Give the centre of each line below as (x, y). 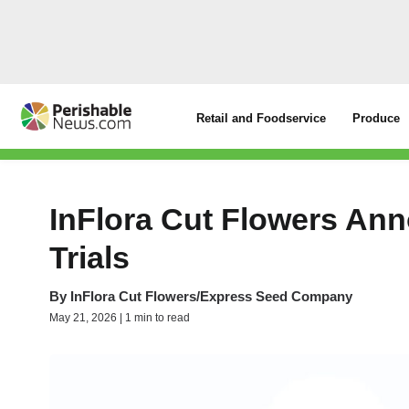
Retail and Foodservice (262, 118)
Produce (377, 118)
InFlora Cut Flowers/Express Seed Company (211, 296)
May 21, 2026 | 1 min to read (120, 318)
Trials (89, 257)
